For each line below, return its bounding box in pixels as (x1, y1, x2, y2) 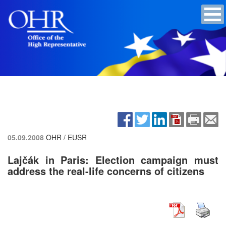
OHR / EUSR (46, 132, 87, 142)
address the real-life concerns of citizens (8, 163, 204, 178)
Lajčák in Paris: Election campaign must (8, 152, 218, 167)
